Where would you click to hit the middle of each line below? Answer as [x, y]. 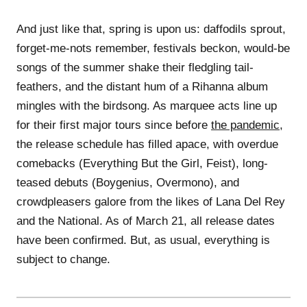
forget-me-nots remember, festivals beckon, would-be [153, 48]
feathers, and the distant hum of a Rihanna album [142, 86]
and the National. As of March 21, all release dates [146, 221]
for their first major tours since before [114, 125]
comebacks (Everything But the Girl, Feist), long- [142, 163]
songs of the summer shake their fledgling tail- [135, 67]
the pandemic [245, 125]
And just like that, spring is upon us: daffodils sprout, [151, 29]
